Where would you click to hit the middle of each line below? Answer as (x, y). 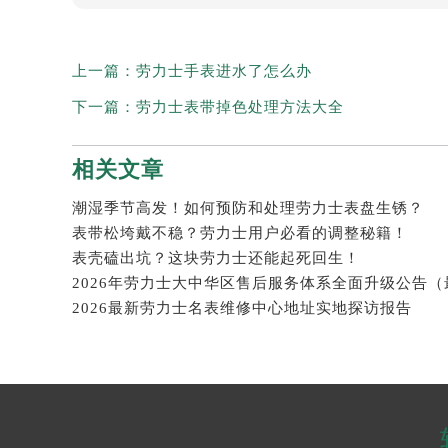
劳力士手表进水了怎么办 (224, 71)
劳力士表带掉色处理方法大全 (240, 107)
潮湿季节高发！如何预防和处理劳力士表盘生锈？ (248, 208)
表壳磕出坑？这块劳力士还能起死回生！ (216, 258)
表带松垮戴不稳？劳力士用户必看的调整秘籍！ (240, 233)
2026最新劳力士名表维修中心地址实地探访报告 (242, 308)
